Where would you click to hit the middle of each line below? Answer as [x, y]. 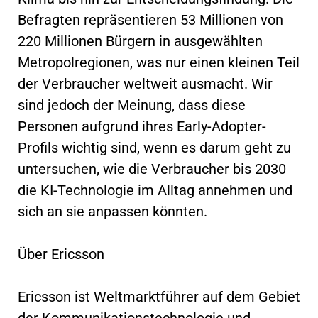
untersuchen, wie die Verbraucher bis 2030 [152, 169]
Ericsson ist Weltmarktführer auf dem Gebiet [159, 296]
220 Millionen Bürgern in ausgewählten [140, 41]
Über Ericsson [61, 254]
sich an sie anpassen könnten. [113, 211]
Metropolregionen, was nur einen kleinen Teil [159, 62]
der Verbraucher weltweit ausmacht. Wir [145, 83]
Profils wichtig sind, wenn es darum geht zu [154, 147]
